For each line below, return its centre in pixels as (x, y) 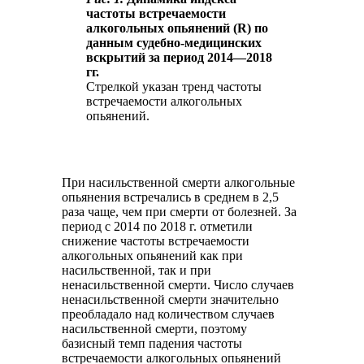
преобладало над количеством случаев (169, 314)
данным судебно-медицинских (174, 43)
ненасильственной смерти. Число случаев (178, 285)
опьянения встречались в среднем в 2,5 (171, 197)
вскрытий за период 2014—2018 (180, 58)
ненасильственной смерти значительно (171, 300)
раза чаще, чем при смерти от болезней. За (180, 212)
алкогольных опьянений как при (153, 256)
